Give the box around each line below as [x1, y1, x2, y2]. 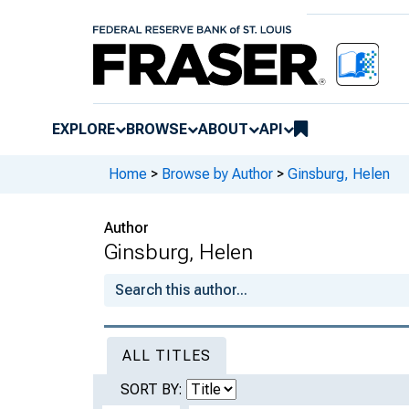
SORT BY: [121, 380, 186, 398]
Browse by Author [162, 165, 273, 184]
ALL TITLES [122, 346, 211, 364]
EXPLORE [52, 120, 115, 138]
